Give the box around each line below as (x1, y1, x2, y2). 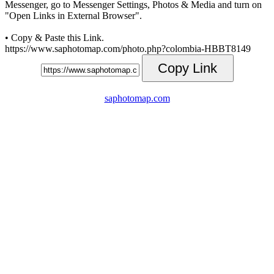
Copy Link (158, 60, 217, 76)
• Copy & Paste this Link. (5, 32, 104, 43)
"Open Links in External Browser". (5, 10, 142, 21)
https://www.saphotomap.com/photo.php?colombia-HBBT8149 (5, 43, 251, 54)
